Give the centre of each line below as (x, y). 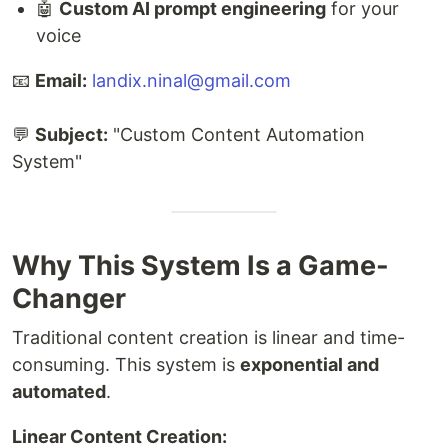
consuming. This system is (126, 365)
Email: (61, 81)
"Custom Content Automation (236, 135)
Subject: (71, 135)
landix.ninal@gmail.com (191, 81)
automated (59, 392)
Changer (69, 299)
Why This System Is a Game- (200, 266)
